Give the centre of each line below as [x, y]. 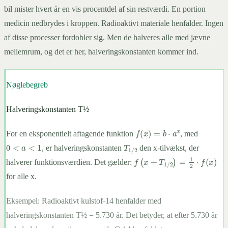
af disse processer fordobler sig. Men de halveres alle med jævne [107, 37]
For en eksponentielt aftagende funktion [71, 133]
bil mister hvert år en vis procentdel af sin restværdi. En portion [105, 9]
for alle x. [21, 176]
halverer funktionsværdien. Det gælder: [70, 162]
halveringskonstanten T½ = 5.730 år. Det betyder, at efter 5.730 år [112, 215]
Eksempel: [24, 201]
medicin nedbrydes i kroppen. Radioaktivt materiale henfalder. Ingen [114, 23]
